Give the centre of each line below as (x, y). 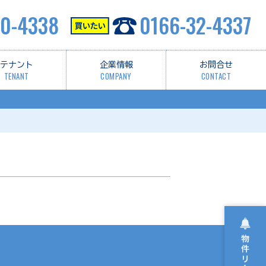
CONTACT (216, 76)
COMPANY (116, 76)
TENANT (16, 76)
